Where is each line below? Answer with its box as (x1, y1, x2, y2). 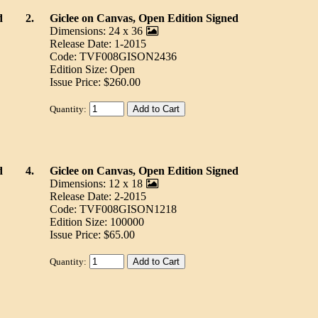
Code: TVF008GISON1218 (49, 203, 177, 216)
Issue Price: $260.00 (49, 76, 141, 89)
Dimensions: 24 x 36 (49, 25, 143, 38)
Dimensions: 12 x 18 (49, 177, 143, 190)
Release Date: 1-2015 (49, 38, 146, 50)
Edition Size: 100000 (49, 216, 144, 229)
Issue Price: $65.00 (49, 229, 135, 241)
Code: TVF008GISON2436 (49, 50, 177, 63)
